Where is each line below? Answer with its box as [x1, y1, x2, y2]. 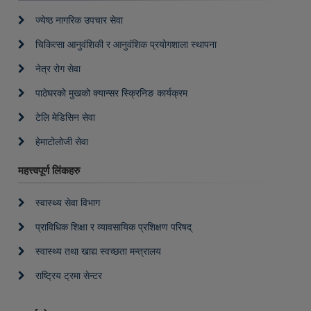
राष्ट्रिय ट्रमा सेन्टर [35, 269, 103, 283]
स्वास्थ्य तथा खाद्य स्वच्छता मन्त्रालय [35, 244, 162, 258]
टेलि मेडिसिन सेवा [35, 110, 96, 124]
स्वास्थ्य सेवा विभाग [35, 196, 101, 210]
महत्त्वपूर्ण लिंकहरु [18, 163, 81, 178]
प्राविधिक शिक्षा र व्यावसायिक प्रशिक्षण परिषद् [35, 220, 192, 234]
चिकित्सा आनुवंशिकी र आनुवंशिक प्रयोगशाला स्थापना [35, 37, 217, 51]
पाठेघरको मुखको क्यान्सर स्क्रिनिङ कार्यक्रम [35, 86, 188, 100]
